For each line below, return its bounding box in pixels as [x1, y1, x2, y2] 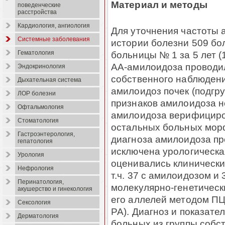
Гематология [18, 49, 54, 57]
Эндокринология [18, 63, 65, 70]
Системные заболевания [18, 36, 90, 43]
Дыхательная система [18, 76, 81, 84]
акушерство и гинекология [18, 185, 92, 193]
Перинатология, [18, 178, 64, 186]
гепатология [18, 138, 53, 145]
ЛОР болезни [18, 90, 56, 97]
